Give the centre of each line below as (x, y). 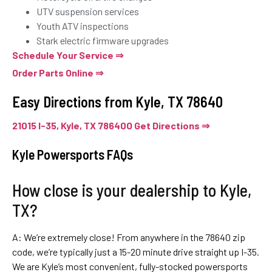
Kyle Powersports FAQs (73, 154)
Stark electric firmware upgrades (103, 40)
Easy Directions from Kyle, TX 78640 (117, 101)
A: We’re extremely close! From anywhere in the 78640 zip (129, 237)
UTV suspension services (88, 11)
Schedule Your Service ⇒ (68, 55)
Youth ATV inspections (83, 25)
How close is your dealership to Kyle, (132, 190)
